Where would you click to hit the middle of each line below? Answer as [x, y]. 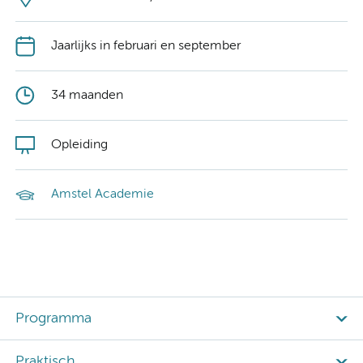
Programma [53, 318]
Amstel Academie [102, 194]
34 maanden [87, 95]
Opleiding [79, 145]
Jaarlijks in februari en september [146, 46]
